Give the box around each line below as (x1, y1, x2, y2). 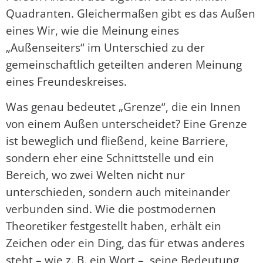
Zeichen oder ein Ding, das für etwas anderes (6, 235, 245, 251)
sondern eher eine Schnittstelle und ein (6, 150, 214, 166)
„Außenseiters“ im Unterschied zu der (6, 39, 205, 55)
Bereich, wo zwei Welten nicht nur (6, 167, 185, 183)
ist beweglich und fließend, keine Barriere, (6, 133, 228, 149)
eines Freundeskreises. (6, 73, 127, 89)
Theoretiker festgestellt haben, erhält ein (6, 218, 221, 234)
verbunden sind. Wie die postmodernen (6, 201, 216, 217)
